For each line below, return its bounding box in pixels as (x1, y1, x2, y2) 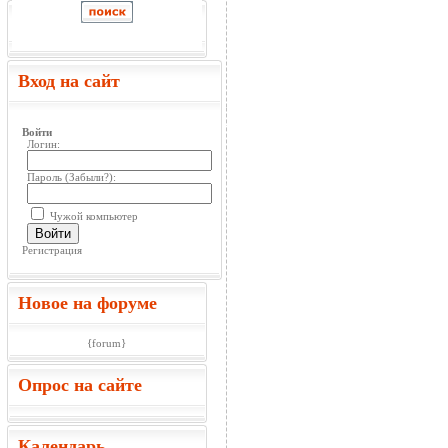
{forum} (87, 337, 126, 349)
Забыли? (68, 171, 109, 183)
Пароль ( (26, 171, 69, 183)
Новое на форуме (17, 293, 157, 313)
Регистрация (21, 244, 82, 256)
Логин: (26, 138, 60, 150)
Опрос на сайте (17, 375, 142, 395)
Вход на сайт (17, 71, 120, 91)
